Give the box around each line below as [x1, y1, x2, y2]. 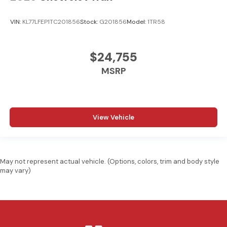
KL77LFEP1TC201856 [22, 18, 80, 26]
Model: [127, 18, 147, 26]
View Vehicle [93, 113, 134, 122]
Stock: [80, 18, 99, 26]
